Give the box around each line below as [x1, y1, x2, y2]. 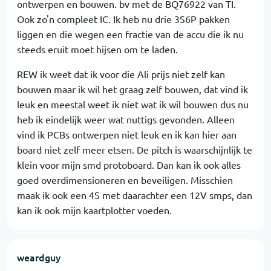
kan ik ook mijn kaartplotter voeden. [17, 204, 172, 216]
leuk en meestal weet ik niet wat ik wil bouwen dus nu [17, 98, 249, 110]
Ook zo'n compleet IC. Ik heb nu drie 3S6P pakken [17, 13, 230, 25]
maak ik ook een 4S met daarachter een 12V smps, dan [17, 189, 252, 201]
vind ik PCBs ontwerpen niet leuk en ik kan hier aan [17, 128, 237, 140]
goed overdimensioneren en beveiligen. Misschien [17, 174, 233, 186]
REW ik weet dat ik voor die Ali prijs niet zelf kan [17, 68, 225, 80]
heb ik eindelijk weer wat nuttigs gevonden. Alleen [17, 113, 235, 125]
